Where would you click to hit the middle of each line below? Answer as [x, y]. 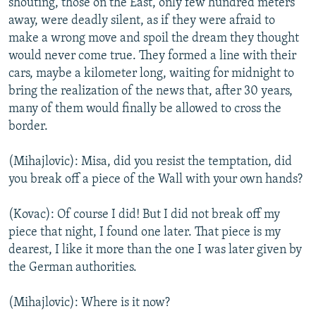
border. [28, 126]
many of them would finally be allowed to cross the [145, 109]
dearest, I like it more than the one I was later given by [155, 250]
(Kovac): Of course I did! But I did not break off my [144, 214]
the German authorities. [73, 267]
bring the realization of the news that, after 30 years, [151, 91]
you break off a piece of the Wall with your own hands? [156, 179]
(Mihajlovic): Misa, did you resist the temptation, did [150, 162]
